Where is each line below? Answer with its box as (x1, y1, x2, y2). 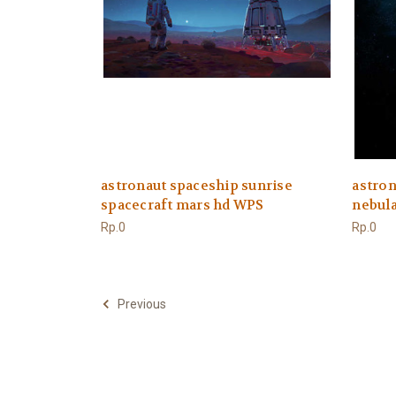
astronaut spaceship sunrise (101, 177, 293, 195)
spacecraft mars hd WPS (101, 196, 264, 215)
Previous (115, 296, 166, 311)
